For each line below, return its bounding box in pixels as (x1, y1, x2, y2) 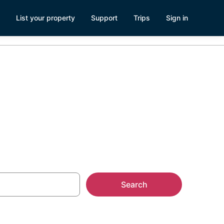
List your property (16, 13, 75, 22)
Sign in (166, 13, 188, 22)
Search (120, 179, 147, 189)
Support (91, 13, 117, 22)
